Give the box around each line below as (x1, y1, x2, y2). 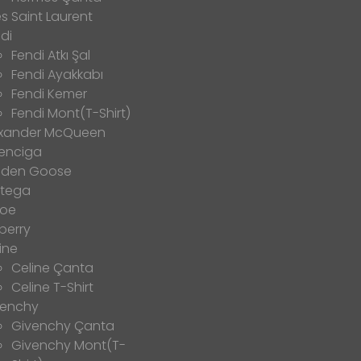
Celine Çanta (11, 259, 93, 278)
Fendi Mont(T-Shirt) (11, 104, 131, 123)
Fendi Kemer (11, 85, 87, 104)
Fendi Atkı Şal (11, 46, 90, 65)
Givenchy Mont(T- (11, 336, 126, 355)
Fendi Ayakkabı (11, 65, 103, 85)
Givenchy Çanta (11, 317, 114, 336)
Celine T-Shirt (11, 278, 93, 297)
